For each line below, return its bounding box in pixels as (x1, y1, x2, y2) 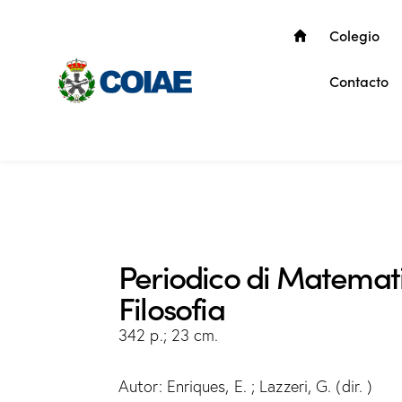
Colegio (329, 24, 380, 45)
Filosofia (118, 284, 224, 328)
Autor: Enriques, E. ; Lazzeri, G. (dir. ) (118, 375, 373, 397)
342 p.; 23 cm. (118, 324, 219, 345)
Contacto (329, 71, 389, 92)
